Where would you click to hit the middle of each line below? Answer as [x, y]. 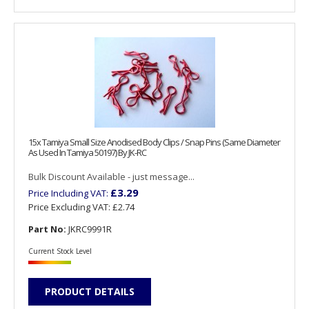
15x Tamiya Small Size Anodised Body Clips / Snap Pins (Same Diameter [154, 142]
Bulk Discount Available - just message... [111, 176]
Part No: [47, 229]
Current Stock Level [60, 251]
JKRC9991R [89, 229]
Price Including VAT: [69, 193]
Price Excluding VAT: [70, 207]
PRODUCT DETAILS [90, 292]
